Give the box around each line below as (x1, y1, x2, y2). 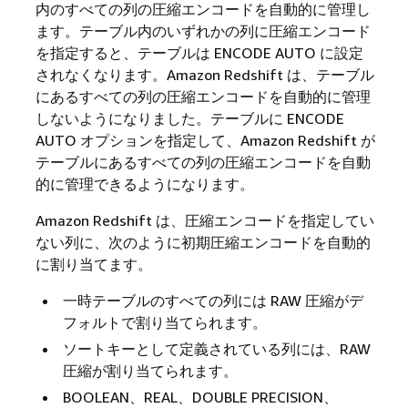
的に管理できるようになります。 (35, 174, 254, 193)
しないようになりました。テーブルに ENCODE (35, 108, 344, 127)
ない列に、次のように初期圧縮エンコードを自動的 (35, 232, 371, 251)
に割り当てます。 (35, 254, 152, 273)
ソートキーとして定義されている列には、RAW (62, 339, 371, 358)
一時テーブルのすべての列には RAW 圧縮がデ (62, 291, 363, 310)
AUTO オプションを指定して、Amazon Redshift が (35, 130, 375, 149)
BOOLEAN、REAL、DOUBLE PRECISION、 (62, 387, 338, 406)
